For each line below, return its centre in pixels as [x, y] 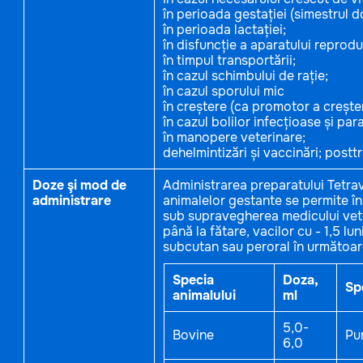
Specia [193, 280]
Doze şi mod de [79, 185]
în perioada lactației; [226, 30]
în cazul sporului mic [225, 91]
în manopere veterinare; [235, 137]
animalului [204, 295]
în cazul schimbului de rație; [247, 76]
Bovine [193, 335]
